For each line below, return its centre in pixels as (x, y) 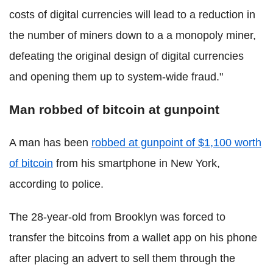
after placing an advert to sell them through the (122, 259)
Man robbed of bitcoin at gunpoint (114, 110)
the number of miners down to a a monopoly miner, (133, 36)
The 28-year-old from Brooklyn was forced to (117, 217)
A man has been (50, 143)
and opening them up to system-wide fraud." (116, 77)
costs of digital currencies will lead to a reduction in (132, 15)
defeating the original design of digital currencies (126, 56)
